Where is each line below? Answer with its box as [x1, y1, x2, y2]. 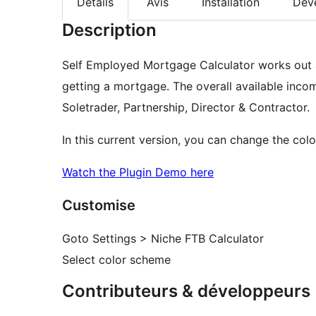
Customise [62, 197, 135, 214]
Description [62, 20, 157, 41]
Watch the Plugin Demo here [62, 165, 214, 180]
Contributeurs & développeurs [62, 281, 310, 302]
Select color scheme [62, 253, 171, 267]
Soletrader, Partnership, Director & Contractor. [62, 100, 310, 115]
